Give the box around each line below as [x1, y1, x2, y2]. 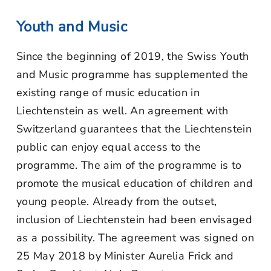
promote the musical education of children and [16, 176, 253, 191]
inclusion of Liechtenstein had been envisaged [16, 212, 253, 227]
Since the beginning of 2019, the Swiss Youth [16, 49, 249, 64]
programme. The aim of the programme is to [16, 158, 242, 172]
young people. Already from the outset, [16, 194, 217, 209]
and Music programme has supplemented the [16, 67, 249, 82]
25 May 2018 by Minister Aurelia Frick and [16, 249, 234, 263]
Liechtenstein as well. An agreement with [16, 103, 229, 118]
